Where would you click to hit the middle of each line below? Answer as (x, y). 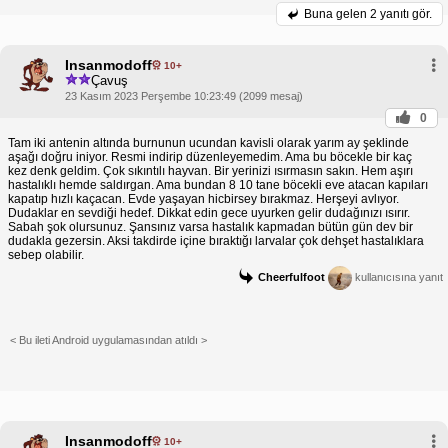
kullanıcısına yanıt (397, 277)
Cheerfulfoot (291, 277)
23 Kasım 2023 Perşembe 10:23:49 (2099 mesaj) (184, 96)
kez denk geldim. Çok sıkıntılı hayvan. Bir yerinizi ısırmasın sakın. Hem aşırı (210, 171)
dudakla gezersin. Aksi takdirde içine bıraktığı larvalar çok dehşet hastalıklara (216, 241)
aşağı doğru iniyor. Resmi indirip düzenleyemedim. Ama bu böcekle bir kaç (210, 157)
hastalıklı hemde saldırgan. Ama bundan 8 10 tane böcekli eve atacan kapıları (218, 185)
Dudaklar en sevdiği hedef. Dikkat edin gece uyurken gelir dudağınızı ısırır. (209, 213)
